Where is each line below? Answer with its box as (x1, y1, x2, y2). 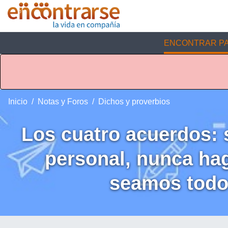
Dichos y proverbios (98, 97, 170, 106)
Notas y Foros (38, 97, 88, 106)
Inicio (8, 97, 27, 106)
